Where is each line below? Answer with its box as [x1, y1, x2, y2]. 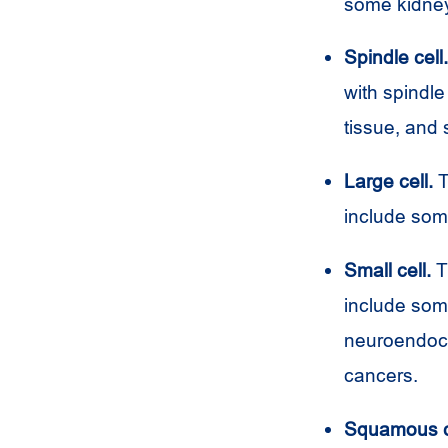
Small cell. [344, 259, 431, 281]
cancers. [344, 364, 418, 386]
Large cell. [344, 170, 433, 193]
